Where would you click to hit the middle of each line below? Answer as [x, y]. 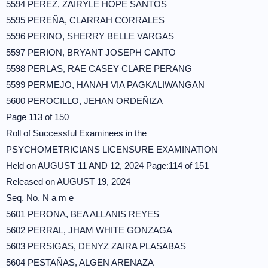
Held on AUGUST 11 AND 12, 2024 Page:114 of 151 [107, 165]
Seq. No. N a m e [40, 198]
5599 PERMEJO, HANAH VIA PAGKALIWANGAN [105, 85]
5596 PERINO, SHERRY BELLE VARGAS [90, 36]
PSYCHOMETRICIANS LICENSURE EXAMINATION [112, 149]
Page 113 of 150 [37, 117]
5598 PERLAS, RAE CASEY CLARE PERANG [99, 68]
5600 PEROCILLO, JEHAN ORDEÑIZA [84, 101]
